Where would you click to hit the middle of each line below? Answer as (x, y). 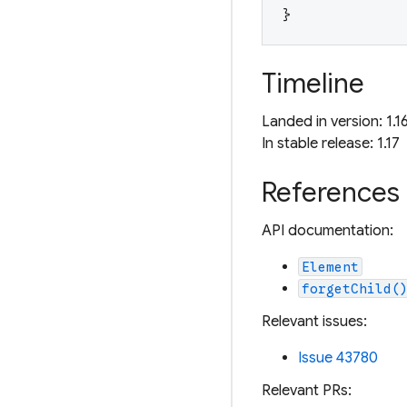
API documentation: (328, 230)
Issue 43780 (338, 357)
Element (331, 267)
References (331, 192)
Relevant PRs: (307, 390)
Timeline (313, 83)
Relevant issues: (314, 321)
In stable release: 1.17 (331, 143)
